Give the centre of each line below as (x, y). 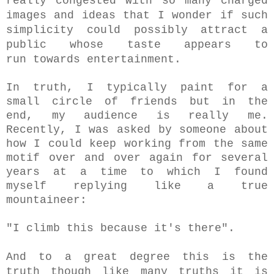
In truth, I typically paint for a (137, 87)
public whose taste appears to (137, 44)
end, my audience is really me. (137, 115)
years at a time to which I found (137, 172)
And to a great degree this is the (137, 257)
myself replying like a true (137, 186)
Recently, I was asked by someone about (137, 129)
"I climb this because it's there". (120, 228)
